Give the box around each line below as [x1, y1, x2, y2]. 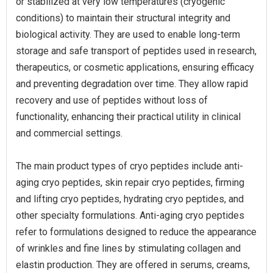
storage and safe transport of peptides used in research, [16, 45, 257, 57]
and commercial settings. [16, 127, 122, 139]
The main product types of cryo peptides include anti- [16, 160, 243, 172]
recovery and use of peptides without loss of [16, 94, 208, 106]
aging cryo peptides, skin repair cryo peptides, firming [16, 177, 244, 188]
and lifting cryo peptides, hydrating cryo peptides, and [16, 193, 244, 205]
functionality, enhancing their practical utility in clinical [16, 111, 241, 122]
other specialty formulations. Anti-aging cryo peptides [16, 210, 244, 221]
